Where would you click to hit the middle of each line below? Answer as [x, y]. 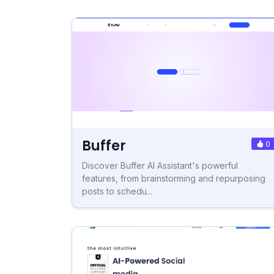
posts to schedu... [117, 191]
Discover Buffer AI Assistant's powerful [160, 165]
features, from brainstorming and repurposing [174, 178]
